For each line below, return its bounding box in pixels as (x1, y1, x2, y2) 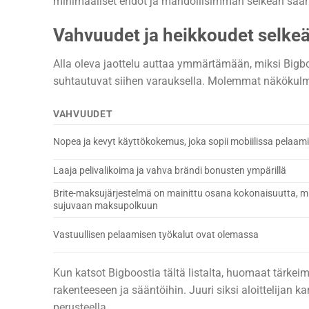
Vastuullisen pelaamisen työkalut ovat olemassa (53, 229, 259, 241)
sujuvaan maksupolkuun (53, 200, 158, 212)
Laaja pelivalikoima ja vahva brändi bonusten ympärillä (53, 165, 286, 177)
